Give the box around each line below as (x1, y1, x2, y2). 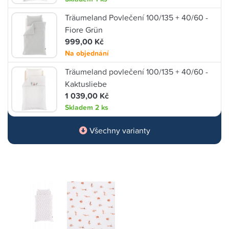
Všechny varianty (87, 125, 150, 136)
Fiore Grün (65, 24, 103, 35)
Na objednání (65, 48, 109, 58)
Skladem (65, 102, 95, 112)
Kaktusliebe (65, 78, 107, 89)
